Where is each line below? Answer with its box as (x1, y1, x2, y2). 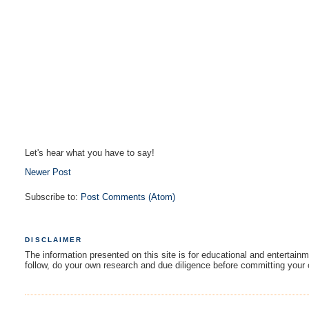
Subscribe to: (25, 191, 81, 202)
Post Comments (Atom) (81, 191, 176, 202)
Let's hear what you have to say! (25, 147, 155, 158)
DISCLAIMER (25, 235, 82, 243)
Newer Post (25, 166, 72, 177)
